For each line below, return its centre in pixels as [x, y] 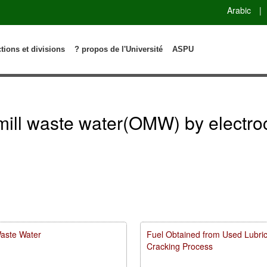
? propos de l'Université [119, 49]
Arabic [239, 10]
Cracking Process [179, 246]
